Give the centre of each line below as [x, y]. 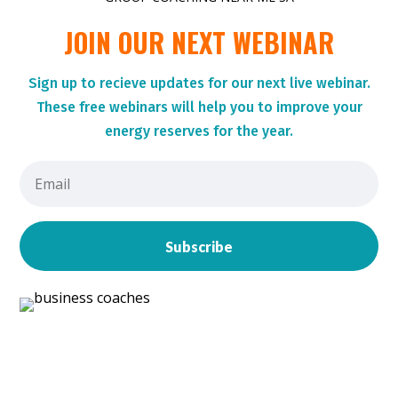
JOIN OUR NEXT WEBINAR [199, 42]
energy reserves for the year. [199, 131]
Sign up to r [66, 83]
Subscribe [199, 246]
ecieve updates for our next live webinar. [237, 83]
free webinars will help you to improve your [219, 107]
